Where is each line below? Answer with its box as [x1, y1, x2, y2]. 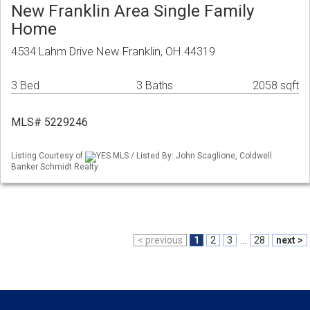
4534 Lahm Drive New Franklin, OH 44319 [11, 44, 215, 59]
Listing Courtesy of [11, 151, 85, 161]
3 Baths [136, 79, 173, 93]
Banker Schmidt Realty [11, 161, 98, 172]
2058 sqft [253, 79, 299, 93]
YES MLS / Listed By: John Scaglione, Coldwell [96, 151, 272, 161]
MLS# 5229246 [11, 116, 88, 129]
